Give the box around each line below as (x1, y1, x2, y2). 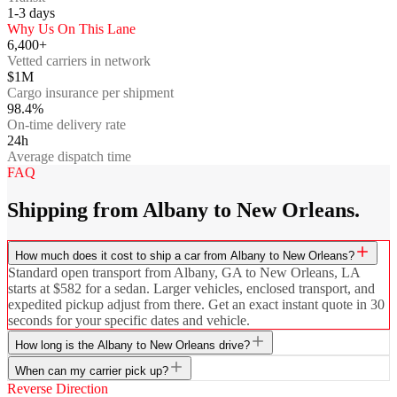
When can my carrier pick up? (15, 363, 168, 378)
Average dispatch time (7, 148, 131, 164)
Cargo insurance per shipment (7, 84, 174, 100)
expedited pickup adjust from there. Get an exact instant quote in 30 (8, 296, 385, 312)
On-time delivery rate (7, 116, 126, 132)
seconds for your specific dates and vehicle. (8, 312, 250, 328)
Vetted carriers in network (7, 52, 151, 68)
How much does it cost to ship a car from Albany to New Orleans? (15, 248, 354, 262)
